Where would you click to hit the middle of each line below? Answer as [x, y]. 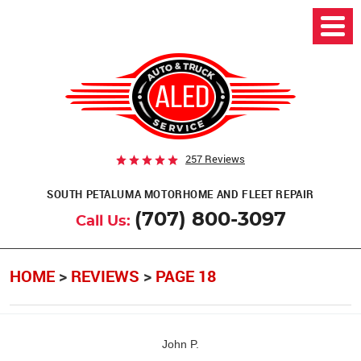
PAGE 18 [186, 276]
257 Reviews [215, 158]
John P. [180, 344]
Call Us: [103, 221]
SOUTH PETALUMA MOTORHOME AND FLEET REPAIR [180, 194]
